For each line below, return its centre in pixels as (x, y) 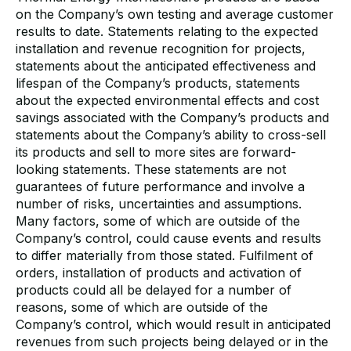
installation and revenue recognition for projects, (161, 48)
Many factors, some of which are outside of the (158, 221)
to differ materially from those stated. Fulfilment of (165, 255)
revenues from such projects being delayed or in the (172, 341)
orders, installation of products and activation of (159, 272)
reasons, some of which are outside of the (142, 307)
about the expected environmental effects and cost (167, 100)
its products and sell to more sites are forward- (156, 152)
